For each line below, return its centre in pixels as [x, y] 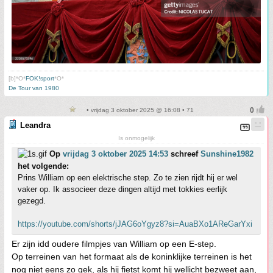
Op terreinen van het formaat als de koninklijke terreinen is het [132, 256]
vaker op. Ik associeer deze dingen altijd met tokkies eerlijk [122, 189]
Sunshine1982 [227, 154]
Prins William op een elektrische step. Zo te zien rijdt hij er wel [128, 177]
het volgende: [43, 166]
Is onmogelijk [136, 138]
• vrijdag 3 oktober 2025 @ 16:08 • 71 [139, 110]
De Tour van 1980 [34, 88]
